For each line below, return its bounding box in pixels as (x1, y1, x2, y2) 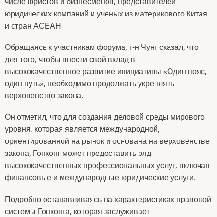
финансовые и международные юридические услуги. (5, 172, 196, 183)
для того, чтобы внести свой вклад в (5, 54, 135, 65)
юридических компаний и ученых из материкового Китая (5, 8, 207, 19)
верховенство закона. (5, 90, 83, 101)
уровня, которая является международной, (5, 124, 160, 135)
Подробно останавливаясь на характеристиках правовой (5, 193, 211, 204)
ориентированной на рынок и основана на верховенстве (5, 136, 210, 147)
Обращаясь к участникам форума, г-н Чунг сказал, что (5, 42, 199, 53)
